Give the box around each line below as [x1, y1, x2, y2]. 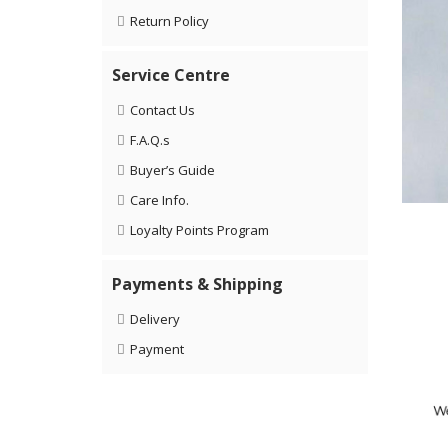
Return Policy [130, 12, 210, 30]
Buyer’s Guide [130, 161, 216, 179]
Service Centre [112, 64, 230, 86]
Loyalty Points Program [130, 221, 270, 239]
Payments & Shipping [112, 273, 283, 295]
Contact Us [130, 101, 196, 119]
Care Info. [130, 191, 190, 209]
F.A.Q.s [130, 131, 171, 149]
